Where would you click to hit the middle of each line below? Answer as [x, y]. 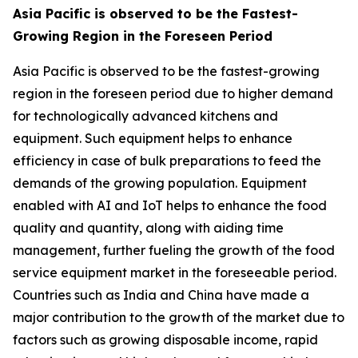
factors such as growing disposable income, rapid [165, 339]
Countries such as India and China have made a [161, 294]
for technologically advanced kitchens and [145, 115]
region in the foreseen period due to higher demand [173, 93]
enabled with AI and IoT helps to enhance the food [170, 205]
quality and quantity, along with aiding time [148, 227]
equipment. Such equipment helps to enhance [153, 138]
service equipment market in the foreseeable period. [175, 272]
